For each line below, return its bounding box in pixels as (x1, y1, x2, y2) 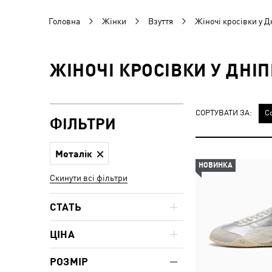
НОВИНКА (199, 161, 233, 169)
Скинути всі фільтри (50, 173, 127, 183)
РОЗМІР (50, 256, 89, 268)
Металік (55, 148, 92, 159)
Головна (49, 16, 80, 26)
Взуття (148, 16, 173, 26)
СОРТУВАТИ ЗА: (195, 107, 252, 117)
